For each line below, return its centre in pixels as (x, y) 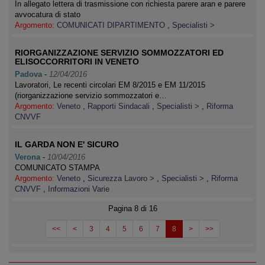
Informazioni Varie (79, 189)
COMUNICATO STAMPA (57, 168)
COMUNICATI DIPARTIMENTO (112, 25)
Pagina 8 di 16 (132, 209)
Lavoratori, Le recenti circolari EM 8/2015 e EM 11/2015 (110, 85)
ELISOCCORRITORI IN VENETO (77, 62)
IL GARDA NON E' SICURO (67, 144)
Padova (28, 74)
